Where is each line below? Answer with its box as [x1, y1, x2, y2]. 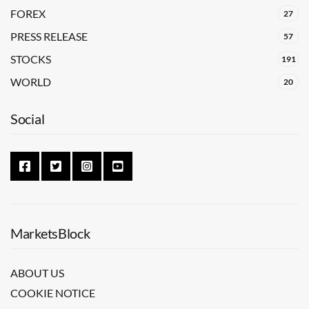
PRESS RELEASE [10, 30, 88, 43]
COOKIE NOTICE [10, 286, 95, 299]
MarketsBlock [10, 225, 90, 241]
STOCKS [10, 52, 51, 66]
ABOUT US [10, 266, 64, 279]
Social [10, 110, 45, 127]
